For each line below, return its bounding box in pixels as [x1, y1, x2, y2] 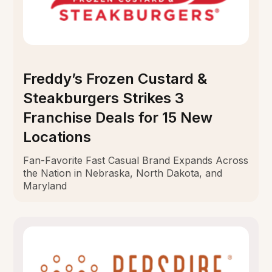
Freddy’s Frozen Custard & [23, 69, 208, 87]
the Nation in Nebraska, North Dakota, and [23, 166, 223, 179]
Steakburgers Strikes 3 [23, 89, 185, 107]
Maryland [23, 179, 67, 192]
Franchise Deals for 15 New [23, 108, 213, 126]
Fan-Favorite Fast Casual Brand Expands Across [23, 154, 249, 166]
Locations [23, 127, 92, 146]
